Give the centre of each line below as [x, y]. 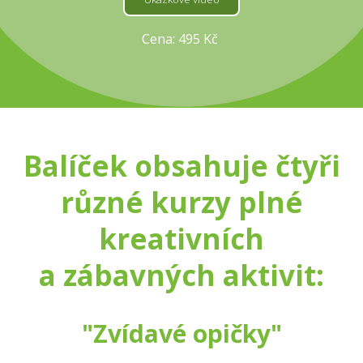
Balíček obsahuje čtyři [181, 166]
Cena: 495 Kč [181, 39]
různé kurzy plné [181, 203]
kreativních [181, 239]
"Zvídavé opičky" [181, 334]
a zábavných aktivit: [181, 275]
